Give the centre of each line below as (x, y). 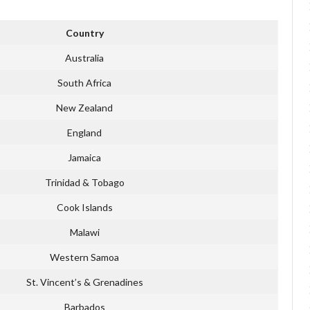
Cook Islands (84, 207)
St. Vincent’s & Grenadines (84, 282)
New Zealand (84, 107)
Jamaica (84, 157)
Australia (84, 57)
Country (84, 33)
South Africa (84, 82)
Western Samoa (84, 257)
